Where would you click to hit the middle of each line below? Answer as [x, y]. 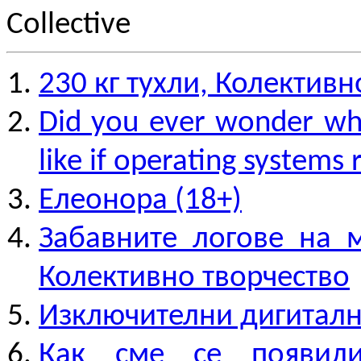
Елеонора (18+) [140, 201]
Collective [68, 25]
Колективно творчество [194, 278]
